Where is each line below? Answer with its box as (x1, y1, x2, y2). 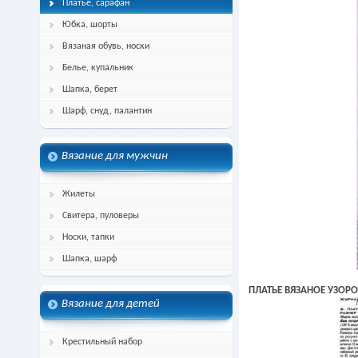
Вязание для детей (62, 298, 160, 310)
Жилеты (62, 189, 95, 199)
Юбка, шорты (62, 20, 117, 30)
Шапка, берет (62, 85, 117, 94)
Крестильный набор (62, 337, 142, 347)
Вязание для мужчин (62, 150, 168, 162)
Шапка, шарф (62, 254, 117, 264)
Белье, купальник (62, 63, 133, 73)
